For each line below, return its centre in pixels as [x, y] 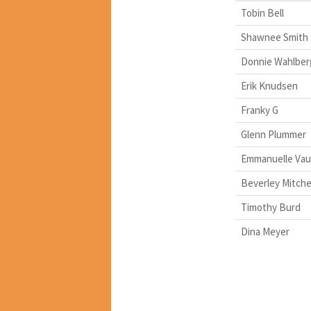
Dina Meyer [265, 232]
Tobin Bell [262, 13]
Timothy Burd [270, 208]
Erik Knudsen [269, 86]
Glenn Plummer [273, 135]
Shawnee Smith [274, 37]
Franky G [259, 110]
